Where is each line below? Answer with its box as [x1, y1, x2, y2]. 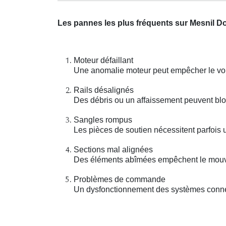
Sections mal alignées [74, 145, 153, 154]
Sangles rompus [74, 116, 132, 125]
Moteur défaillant [74, 56, 133, 65]
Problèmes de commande [74, 175, 165, 184]
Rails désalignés [74, 86, 134, 95]
